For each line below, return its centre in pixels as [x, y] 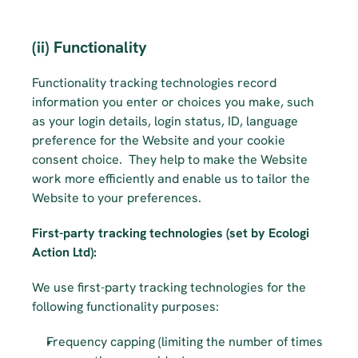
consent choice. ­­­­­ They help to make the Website [170, 159]
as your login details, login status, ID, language [165, 121]
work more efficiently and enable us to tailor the [171, 179]
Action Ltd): [64, 252]
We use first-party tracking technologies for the [169, 287]
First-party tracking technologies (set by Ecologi [171, 233]
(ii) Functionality [89, 47]
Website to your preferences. [117, 198]
